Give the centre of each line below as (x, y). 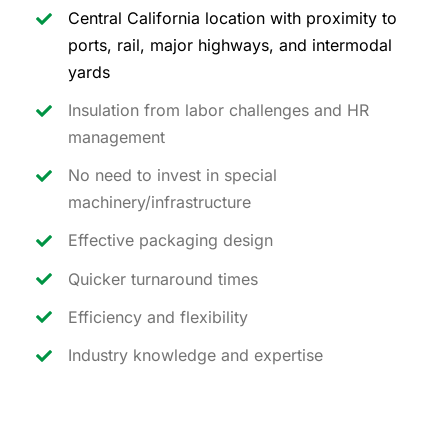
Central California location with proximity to (233, 17)
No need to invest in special (173, 175)
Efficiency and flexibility (158, 316)
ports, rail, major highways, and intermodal (230, 44)
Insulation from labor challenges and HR (219, 110)
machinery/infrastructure (160, 202)
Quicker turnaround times (163, 278)
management (117, 137)
